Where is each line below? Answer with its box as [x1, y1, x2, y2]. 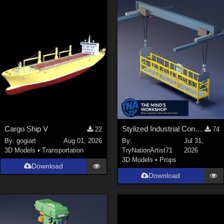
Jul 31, [184, 137, 204, 145]
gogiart [16, 137, 36, 145]
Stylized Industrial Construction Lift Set [194, 124, 202, 133]
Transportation [42, 146, 84, 154]
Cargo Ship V [4, 124, 48, 133]
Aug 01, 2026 [63, 137, 102, 145]
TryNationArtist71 [121, 146, 172, 154]
